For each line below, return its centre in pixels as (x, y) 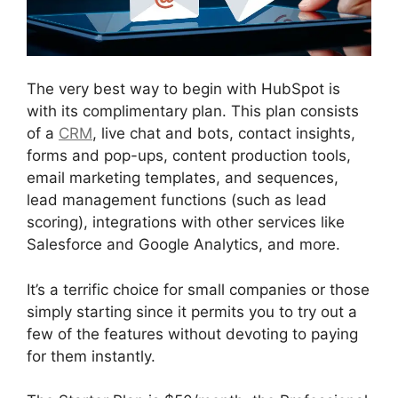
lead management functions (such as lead (177, 200)
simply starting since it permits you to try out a (192, 311)
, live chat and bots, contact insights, (224, 134)
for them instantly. (91, 356)
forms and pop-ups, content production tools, (189, 156)
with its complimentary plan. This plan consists (193, 111)
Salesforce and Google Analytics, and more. (183, 245)
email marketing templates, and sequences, (183, 178)
